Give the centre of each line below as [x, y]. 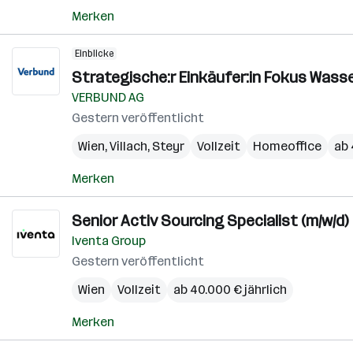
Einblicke [94, 54]
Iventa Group [109, 241]
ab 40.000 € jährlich [230, 290]
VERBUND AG [108, 97]
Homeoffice [287, 146]
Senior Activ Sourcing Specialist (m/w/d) [210, 221]
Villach [128, 146]
